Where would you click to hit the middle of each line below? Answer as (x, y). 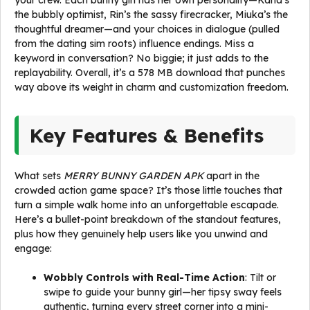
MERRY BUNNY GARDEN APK (134, 176)
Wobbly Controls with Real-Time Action (144, 277)
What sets (39, 176)
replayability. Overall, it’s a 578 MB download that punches (150, 73)
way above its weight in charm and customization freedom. (152, 87)
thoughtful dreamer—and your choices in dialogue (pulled (147, 29)
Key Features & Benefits (147, 135)
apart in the (231, 176)
